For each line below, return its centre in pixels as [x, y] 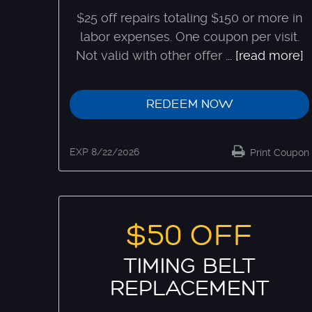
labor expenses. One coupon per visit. [189, 36]
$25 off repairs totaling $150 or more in [189, 17]
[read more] [269, 55]
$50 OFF [189, 235]
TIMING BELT [189, 266]
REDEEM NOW [189, 104]
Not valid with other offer [149, 55]
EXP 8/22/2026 [104, 151]
